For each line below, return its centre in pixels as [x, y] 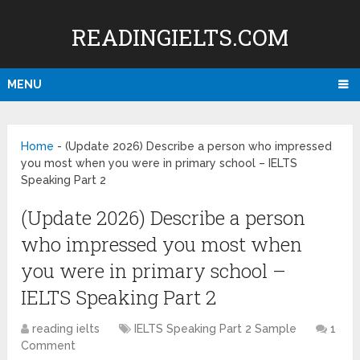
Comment [49, 346]
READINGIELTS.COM [180, 37]
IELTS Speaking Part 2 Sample [216, 329]
